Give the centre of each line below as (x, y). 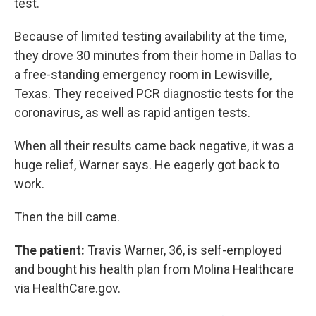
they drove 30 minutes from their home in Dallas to (155, 55)
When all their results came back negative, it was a (154, 145)
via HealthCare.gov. (67, 288)
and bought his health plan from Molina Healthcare (154, 269)
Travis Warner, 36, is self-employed (183, 250)
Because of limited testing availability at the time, (150, 36)
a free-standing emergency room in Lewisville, (143, 74)
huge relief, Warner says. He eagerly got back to (147, 164)
